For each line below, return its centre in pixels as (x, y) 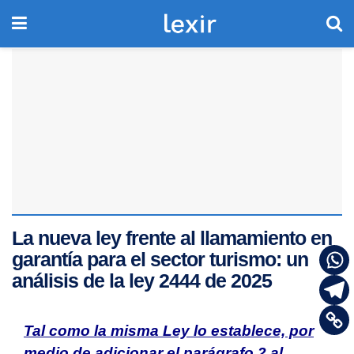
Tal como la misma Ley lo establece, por (169, 330)
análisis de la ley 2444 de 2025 (142, 281)
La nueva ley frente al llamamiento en (172, 238)
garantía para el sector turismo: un (160, 259)
